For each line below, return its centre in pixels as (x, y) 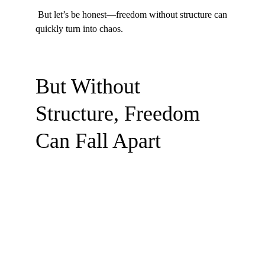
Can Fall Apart (98, 141)
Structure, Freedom (120, 114)
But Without (91, 87)
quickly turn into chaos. (79, 29)
